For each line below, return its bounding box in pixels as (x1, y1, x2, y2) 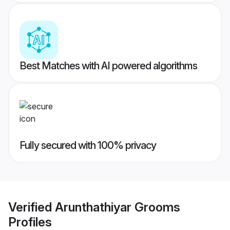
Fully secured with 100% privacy (20, 139, 156, 152)
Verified (8, 199, 55, 215)
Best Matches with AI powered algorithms (20, 60, 197, 72)
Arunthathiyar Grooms (55, 199, 180, 215)
